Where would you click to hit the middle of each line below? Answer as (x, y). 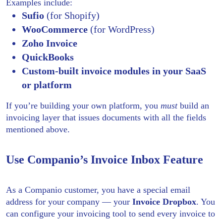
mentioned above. (38, 129)
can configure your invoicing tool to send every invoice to (111, 213)
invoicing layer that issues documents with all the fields (106, 117)
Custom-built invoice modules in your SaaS (114, 71)
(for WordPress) (122, 29)
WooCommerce (56, 29)
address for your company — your (69, 201)
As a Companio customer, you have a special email (98, 190)
